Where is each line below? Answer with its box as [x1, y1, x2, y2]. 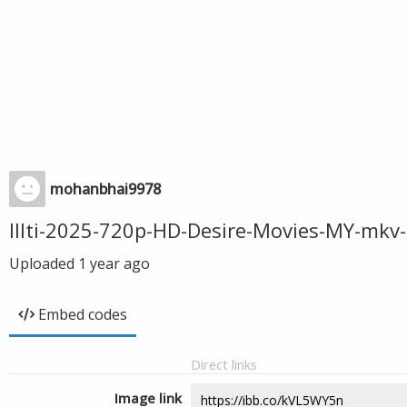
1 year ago [78, 253, 150, 273]
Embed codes [38, 304, 127, 324]
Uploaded [9, 253, 78, 273]
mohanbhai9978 [50, 179, 161, 199]
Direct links [191, 355, 257, 373]
